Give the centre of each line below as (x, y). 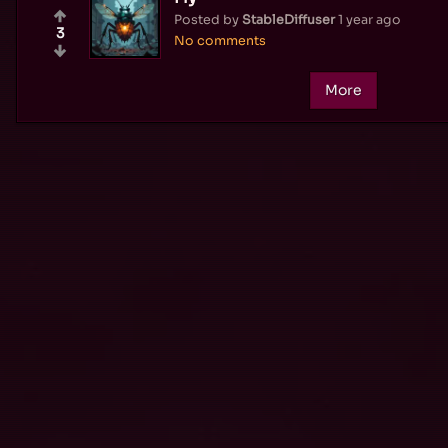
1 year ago (369, 19)
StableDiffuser (288, 19)
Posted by (208, 19)
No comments (220, 40)
